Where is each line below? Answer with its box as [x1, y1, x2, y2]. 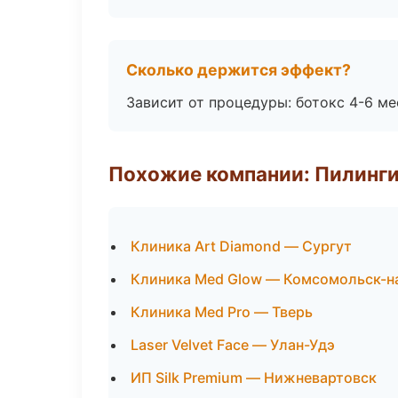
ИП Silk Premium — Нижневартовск [131, 369, 377, 386]
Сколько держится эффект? [126, 60, 351, 79]
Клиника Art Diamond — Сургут [131, 237, 352, 255]
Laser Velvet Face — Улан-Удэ [131, 336, 335, 354]
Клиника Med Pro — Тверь [131, 303, 313, 321]
